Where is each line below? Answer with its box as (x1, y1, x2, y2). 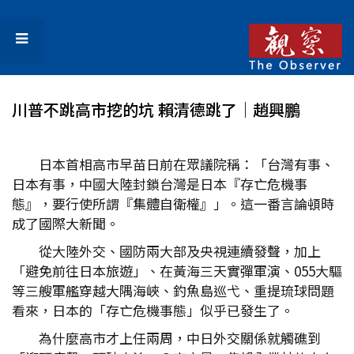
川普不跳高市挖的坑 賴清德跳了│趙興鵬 (12, 98, 300, 121)
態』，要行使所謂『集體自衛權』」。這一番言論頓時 (12, 194, 334, 213)
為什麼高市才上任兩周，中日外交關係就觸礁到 (39, 328, 321, 348)
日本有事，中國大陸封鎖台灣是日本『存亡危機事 (12, 174, 307, 194)
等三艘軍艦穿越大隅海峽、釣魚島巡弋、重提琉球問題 (12, 281, 334, 300)
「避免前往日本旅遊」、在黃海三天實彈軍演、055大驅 (12, 261, 342, 281)
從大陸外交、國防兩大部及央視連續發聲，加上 (39, 241, 321, 261)
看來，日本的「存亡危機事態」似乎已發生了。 (12, 300, 294, 320)
